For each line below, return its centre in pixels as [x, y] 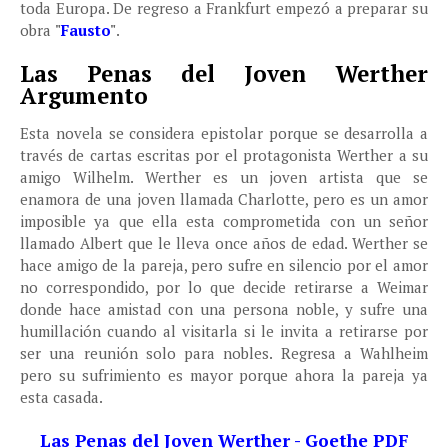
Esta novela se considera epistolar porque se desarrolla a [224, 133]
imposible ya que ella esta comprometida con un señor [224, 221]
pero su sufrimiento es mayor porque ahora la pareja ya [224, 375]
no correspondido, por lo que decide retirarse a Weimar [224, 287]
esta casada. [61, 397]
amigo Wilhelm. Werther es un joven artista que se [224, 177]
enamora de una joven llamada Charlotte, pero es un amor [224, 199]
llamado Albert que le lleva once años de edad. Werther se [224, 243]
